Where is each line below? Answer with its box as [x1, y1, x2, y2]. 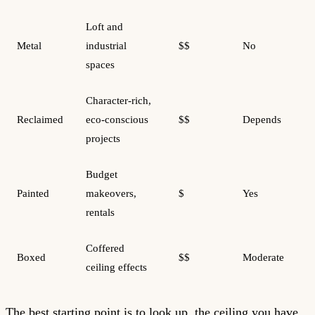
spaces [86, 58, 115, 70]
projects [86, 132, 120, 144]
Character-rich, [86, 94, 151, 106]
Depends [243, 113, 281, 125]
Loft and [86, 20, 123, 32]
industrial [86, 39, 127, 51]
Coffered [86, 242, 124, 254]
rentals [86, 206, 115, 218]
